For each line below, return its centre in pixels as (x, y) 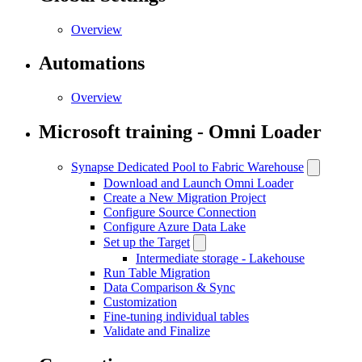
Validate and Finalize (157, 331)
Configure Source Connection (180, 213)
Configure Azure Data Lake (175, 227)
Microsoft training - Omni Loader (180, 132)
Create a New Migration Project (185, 198)
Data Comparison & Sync (169, 288)
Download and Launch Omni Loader (198, 183)
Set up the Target (147, 242)
